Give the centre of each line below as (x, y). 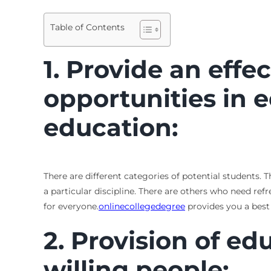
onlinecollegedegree (142, 206)
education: (110, 127)
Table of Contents (87, 28)
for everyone (70, 206)
